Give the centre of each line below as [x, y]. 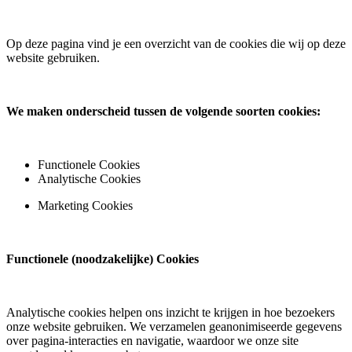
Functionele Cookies [89, 164]
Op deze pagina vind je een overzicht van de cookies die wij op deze [176, 43]
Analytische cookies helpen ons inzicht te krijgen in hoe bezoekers [170, 312]
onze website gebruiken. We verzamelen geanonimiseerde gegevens [174, 326]
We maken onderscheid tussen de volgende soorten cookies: [163, 111]
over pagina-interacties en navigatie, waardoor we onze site [152, 340]
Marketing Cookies [85, 205]
